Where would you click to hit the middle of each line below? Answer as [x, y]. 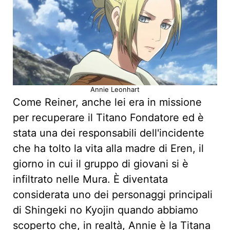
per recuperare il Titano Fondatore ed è [108, 118]
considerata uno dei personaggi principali [113, 195]
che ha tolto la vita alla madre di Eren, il [108, 149]
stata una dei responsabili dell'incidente [109, 133]
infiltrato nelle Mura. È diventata [90, 179]
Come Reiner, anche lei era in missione [107, 102]
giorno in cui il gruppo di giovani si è [101, 164]
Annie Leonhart [115, 90]
